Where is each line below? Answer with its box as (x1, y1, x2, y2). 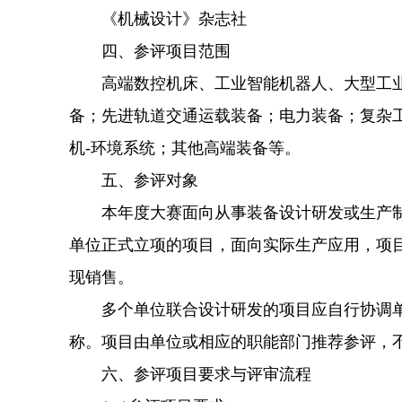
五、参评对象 (69, 171, 198, 189)
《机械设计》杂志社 (69, 10, 247, 28)
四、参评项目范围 (69, 42, 231, 60)
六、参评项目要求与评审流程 (69, 365, 311, 383)
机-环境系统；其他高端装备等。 (69, 139, 301, 157)
